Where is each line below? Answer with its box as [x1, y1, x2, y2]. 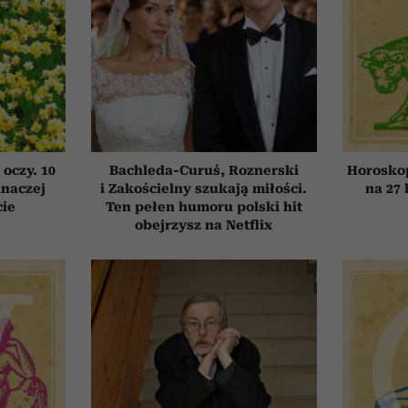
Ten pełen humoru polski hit [105, 199, 302, 214]
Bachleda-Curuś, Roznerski [108, 162, 299, 178]
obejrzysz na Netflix [135, 217, 273, 232]
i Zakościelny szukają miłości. [100, 180, 308, 196]
